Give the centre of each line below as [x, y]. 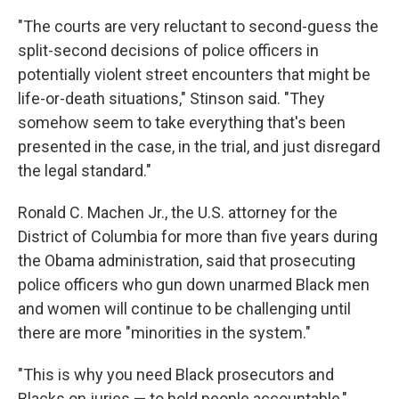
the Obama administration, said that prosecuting [187, 260]
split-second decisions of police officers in [168, 50]
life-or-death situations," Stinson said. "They [171, 98]
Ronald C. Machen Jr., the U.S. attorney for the [178, 212]
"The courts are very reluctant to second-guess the [198, 26]
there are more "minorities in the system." [164, 332]
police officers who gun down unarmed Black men [194, 284]
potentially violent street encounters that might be [194, 74]
